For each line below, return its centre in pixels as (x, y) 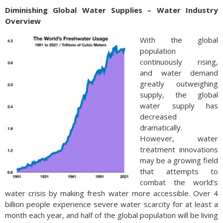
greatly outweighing (179, 83)
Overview (23, 21)
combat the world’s (179, 182)
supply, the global (179, 94)
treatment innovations (179, 149)
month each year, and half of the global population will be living (111, 215)
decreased (158, 116)
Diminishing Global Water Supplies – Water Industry (111, 10)
